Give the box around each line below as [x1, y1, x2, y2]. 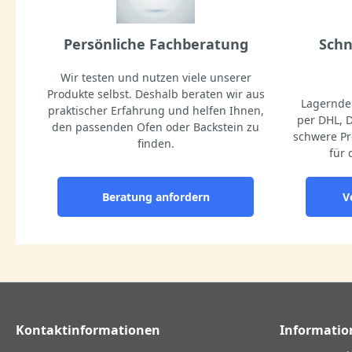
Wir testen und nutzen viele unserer [60, 70, 251, 86]
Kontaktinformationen [16, 321, 160, 339]
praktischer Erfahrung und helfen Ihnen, [47, 103, 264, 119]
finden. [137, 136, 174, 152]
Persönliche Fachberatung [63, 35, 248, 54]
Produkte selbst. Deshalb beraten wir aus [46, 86, 265, 102]
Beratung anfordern [101, 189, 210, 205]
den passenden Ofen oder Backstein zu [52, 119, 259, 135]
